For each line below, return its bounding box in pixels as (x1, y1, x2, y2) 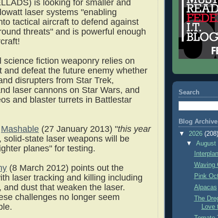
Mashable (1, 124, 39, 134)
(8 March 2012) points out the (7, 163, 124, 173)
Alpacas (194, 183, 217, 191)
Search (179, 89, 200, 96)
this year (118, 124, 151, 134)
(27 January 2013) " (39, 124, 118, 134)
